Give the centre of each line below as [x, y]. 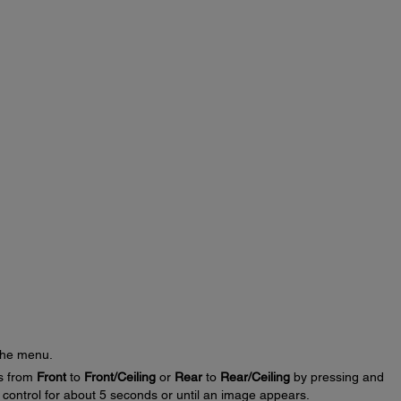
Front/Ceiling [119, 377]
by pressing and [337, 377]
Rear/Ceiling [255, 377]
